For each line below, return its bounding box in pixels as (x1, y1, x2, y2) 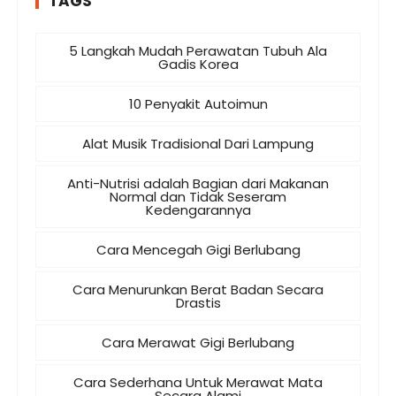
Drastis (175, 293, 221, 312)
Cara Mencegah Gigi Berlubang (95, 240, 301, 259)
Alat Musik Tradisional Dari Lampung (82, 133, 314, 153)
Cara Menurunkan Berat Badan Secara (72, 279, 324, 299)
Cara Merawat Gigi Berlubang (102, 332, 294, 352)
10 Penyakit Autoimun (128, 94, 268, 113)
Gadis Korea (157, 54, 239, 73)
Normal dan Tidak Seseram (110, 187, 286, 206)
